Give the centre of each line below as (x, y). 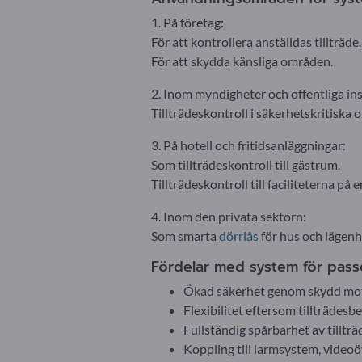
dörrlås (239, 236)
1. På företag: (187, 22)
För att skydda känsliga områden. (242, 61)
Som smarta (185, 236)
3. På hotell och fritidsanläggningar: (248, 145)
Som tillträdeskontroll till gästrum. (246, 164)
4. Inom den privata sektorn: (229, 216)
